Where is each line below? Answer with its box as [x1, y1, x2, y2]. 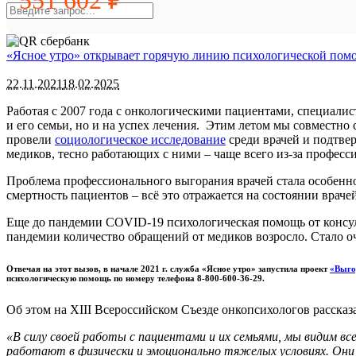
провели [6, 133, 55, 146]
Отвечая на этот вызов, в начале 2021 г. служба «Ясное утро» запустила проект [6, 263, 330, 273]
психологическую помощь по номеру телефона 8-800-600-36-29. [6, 273, 265, 283]
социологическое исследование [55, 133, 226, 146]
